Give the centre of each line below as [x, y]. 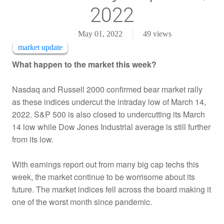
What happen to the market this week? [84, 64]
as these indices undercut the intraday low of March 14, [109, 101]
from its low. [33, 139]
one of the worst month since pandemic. [82, 201]
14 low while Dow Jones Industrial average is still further [111, 126]
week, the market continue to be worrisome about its [103, 176]
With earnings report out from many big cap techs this [105, 164]
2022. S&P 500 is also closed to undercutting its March [108, 114]
